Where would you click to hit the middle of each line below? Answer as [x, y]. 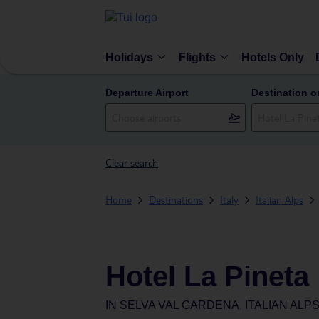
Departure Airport [147, 93]
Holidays [129, 57]
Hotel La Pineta [207, 276]
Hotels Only [273, 57]
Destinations [176, 199]
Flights [197, 57]
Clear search [132, 162]
